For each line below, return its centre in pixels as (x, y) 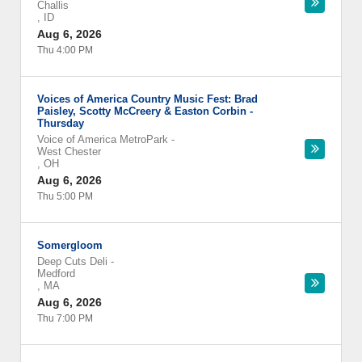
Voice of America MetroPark (103, 139)
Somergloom (70, 245)
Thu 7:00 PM (65, 318)
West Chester (69, 152)
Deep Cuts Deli (72, 261)
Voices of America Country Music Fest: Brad (147, 99)
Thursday (61, 123)
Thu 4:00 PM (65, 50)
